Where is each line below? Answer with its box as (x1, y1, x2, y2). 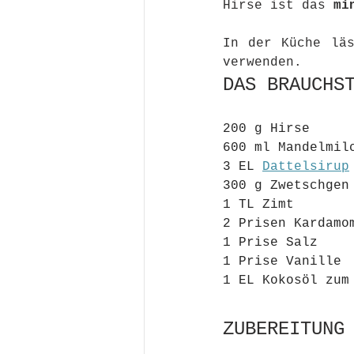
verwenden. (223, 55, 310, 70)
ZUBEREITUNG (223, 318, 345, 340)
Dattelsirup (262, 160, 349, 174)
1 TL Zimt (223, 198, 294, 212)
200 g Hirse (223, 122, 310, 136)
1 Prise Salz (223, 235, 318, 250)
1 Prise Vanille (223, 254, 341, 269)
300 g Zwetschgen (223, 179, 349, 193)
